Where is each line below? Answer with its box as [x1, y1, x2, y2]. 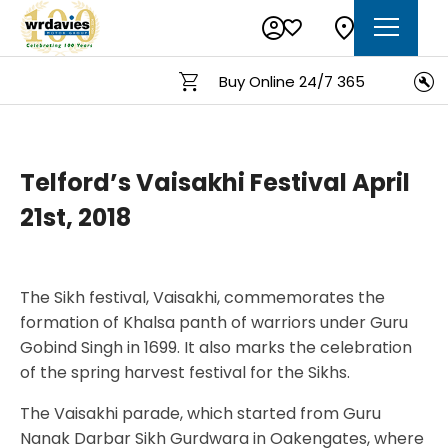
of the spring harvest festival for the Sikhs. [20, 360, 350, 384]
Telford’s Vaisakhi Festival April [20, 166, 410, 199]
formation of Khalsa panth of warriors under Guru [20, 310, 408, 334]
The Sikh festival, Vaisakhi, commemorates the [20, 285, 385, 309]
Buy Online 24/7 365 [208, 71, 355, 92]
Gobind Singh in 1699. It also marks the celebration [20, 335, 412, 359]
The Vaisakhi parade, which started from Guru [20, 401, 381, 425]
